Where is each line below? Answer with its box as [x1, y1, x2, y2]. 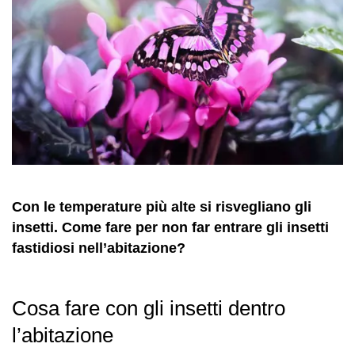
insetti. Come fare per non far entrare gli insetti [12, 219, 329, 235]
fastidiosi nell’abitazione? [12, 239, 185, 256]
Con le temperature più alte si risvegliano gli [12, 198, 311, 215]
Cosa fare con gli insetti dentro [12, 296, 285, 320]
